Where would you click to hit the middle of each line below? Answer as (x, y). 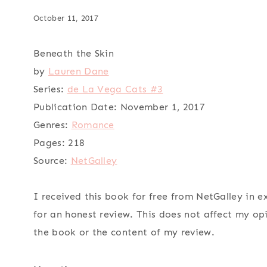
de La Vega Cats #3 (115, 89)
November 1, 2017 (161, 107)
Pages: (49, 143)
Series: (49, 89)
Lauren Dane (78, 72)
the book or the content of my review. (124, 232)
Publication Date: (75, 107)
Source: (51, 161)
